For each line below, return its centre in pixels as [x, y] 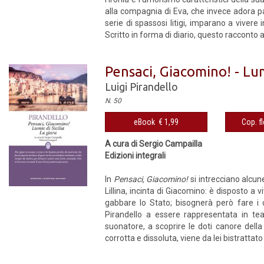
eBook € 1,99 [156, 122]
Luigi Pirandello [142, 87]
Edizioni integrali [136, 156]
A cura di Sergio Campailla [154, 144]
